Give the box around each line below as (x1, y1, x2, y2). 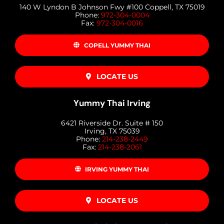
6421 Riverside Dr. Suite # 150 (61, 118, 163, 127)
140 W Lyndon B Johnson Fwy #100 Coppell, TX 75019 (19, 2, 205, 11)
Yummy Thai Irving (73, 97, 150, 108)
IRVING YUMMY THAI (85, 165, 149, 173)
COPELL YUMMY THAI (83, 41, 150, 49)
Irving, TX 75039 (84, 126, 140, 135)
